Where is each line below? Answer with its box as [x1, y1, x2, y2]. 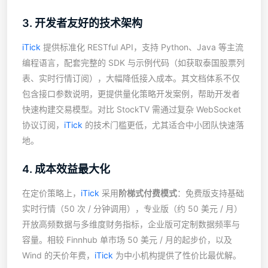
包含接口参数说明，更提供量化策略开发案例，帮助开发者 [22, 89, 240, 99]
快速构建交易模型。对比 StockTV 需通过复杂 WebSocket [22, 104, 241, 114]
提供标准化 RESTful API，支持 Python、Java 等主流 [41, 42, 243, 52]
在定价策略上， [22, 188, 81, 198]
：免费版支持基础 [177, 188, 244, 198]
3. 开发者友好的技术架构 [22, 17, 142, 29]
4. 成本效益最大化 [22, 163, 110, 175]
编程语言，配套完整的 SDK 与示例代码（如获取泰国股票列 [22, 57, 245, 68]
